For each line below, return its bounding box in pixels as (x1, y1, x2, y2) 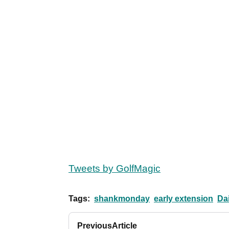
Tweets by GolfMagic (68, 163, 161, 174)
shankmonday (94, 194, 150, 203)
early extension (154, 194, 213, 203)
